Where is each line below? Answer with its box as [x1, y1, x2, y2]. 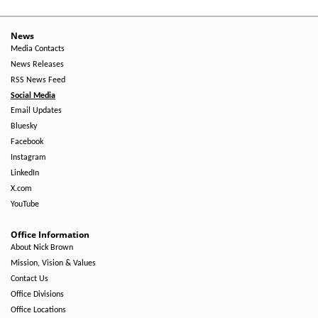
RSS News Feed [11, 76, 65, 84]
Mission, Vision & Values [11, 259, 96, 268]
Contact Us [11, 275, 48, 283]
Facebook [11, 138, 43, 146]
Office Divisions [11, 290, 64, 299]
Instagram [11, 153, 46, 162]
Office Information [11, 229, 89, 241]
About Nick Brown [11, 243, 73, 252]
